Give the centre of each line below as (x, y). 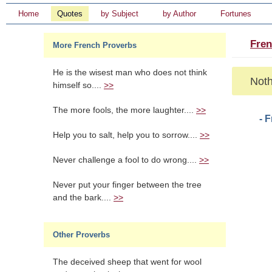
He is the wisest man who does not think (130, 73)
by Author (179, 14)
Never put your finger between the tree (127, 185)
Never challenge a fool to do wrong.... (126, 160)
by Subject (120, 14)
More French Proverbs (95, 45)
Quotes (70, 14)
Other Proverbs (81, 235)
